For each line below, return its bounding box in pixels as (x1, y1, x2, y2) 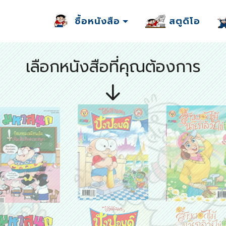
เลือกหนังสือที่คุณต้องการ (25, 54, 201, 80)
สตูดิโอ (168, 14, 200, 28)
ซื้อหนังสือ (75, 14, 121, 28)
